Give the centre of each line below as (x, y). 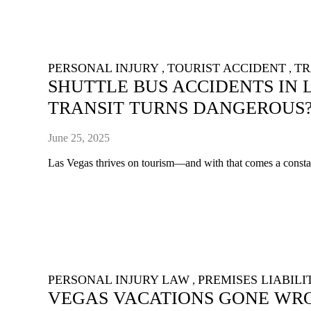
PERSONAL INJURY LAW (119, 279)
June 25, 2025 (79, 137)
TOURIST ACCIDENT (227, 68)
